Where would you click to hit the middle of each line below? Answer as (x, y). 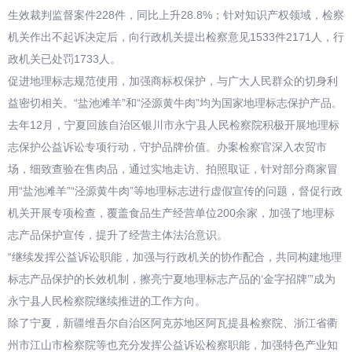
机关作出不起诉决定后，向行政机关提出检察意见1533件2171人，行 (176, 37)
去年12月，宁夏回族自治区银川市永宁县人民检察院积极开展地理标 (174, 125)
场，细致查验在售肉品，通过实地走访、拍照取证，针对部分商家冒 (173, 169)
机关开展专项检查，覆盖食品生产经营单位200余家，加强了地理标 (171, 213)
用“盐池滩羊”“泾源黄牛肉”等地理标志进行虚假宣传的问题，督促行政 (175, 191)
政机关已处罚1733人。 (64, 59)
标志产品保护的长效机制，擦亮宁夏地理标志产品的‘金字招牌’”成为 (172, 279)
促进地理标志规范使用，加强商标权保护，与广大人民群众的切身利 (173, 81)
